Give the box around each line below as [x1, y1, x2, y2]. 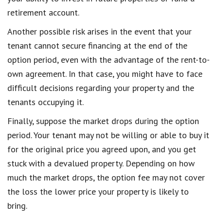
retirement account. [7, 6, 79, 18]
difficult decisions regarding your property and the [7, 82, 194, 93]
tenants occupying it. [7, 96, 84, 108]
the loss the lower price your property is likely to [7, 185, 189, 197]
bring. [7, 200, 27, 211]
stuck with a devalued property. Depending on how [7, 157, 195, 169]
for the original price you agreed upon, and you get [7, 143, 196, 155]
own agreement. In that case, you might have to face [7, 68, 202, 79]
